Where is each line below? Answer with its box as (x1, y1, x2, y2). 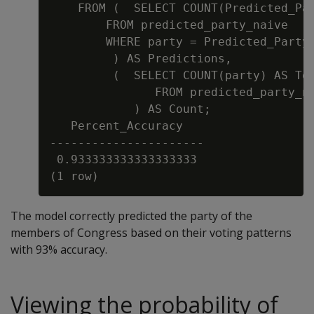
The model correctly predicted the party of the (11, 208, 252, 224)
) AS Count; (50, 102, 211, 116)
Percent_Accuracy (50, 119, 183, 132)
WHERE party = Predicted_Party (50, 35, 309, 48)
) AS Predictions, (50, 52, 232, 65)
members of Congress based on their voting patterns (11, 225, 292, 240)
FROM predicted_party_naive (50, 18, 288, 32)
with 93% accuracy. (11, 242, 107, 257)
